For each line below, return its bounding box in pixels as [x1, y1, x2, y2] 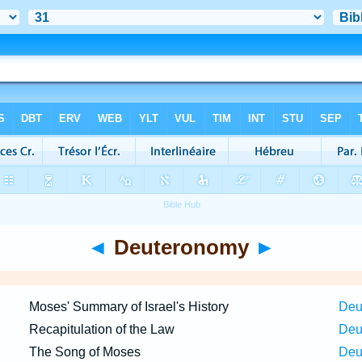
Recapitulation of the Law [28, 322, 175, 336]
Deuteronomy [107, 236, 255, 259]
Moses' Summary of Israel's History [28, 300, 229, 314]
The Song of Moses [28, 345, 141, 359]
